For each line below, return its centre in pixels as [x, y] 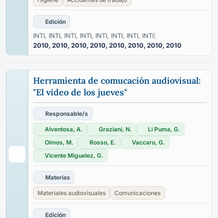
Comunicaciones [137, 193]
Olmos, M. [59, 142]
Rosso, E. [103, 142]
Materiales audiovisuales [72, 193]
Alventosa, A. [64, 129]
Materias [58, 177]
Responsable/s [67, 114]
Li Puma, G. [164, 129]
